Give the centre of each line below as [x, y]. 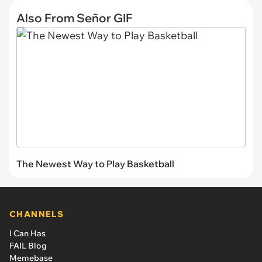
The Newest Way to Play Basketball [95, 163]
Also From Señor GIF [75, 18]
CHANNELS [37, 214]
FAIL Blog [28, 245]
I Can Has [27, 233]
